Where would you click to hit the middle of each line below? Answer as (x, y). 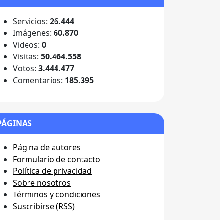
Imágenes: (33, 33)
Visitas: (27, 57)
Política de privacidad (52, 171)
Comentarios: (39, 80)
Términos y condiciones (56, 195)
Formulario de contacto (56, 159)
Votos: (26, 69)
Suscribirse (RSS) (44, 206)
